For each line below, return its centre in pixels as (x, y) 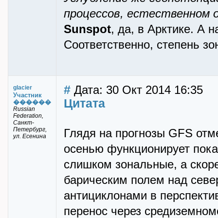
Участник (27, 95)
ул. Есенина (30, 136)
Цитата (84, 103)
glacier (23, 88)
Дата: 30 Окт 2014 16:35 (137, 90)
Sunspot (87, 29)
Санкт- (24, 123)
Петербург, (30, 129)
